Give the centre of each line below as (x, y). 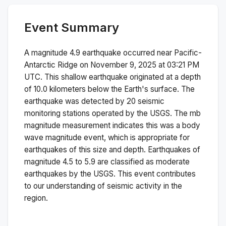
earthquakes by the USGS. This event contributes (110, 174)
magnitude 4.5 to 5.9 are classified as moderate (107, 161)
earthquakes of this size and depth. (85, 149)
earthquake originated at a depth (144, 77)
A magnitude (47, 52)
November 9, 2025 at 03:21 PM (145, 65)
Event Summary (72, 27)
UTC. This (43, 77)
